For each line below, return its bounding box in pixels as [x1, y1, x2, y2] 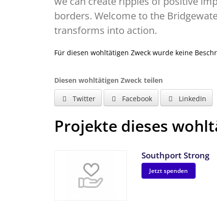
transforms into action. [54, 24, 157, 37]
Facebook [120, 94, 152, 103]
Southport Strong [141, 150, 209, 161]
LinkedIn [177, 94, 206, 103]
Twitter [71, 94, 95, 103]
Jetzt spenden [149, 167, 188, 175]
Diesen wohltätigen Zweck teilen [54, 76, 163, 85]
